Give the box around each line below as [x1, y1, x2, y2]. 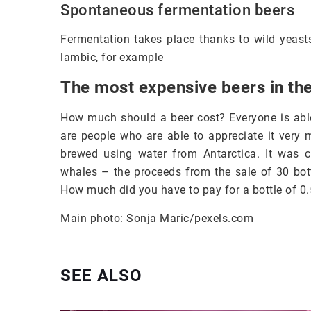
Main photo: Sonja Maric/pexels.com [60, 211, 253, 225]
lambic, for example [60, 50, 164, 64]
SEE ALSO [60, 265, 142, 285]
